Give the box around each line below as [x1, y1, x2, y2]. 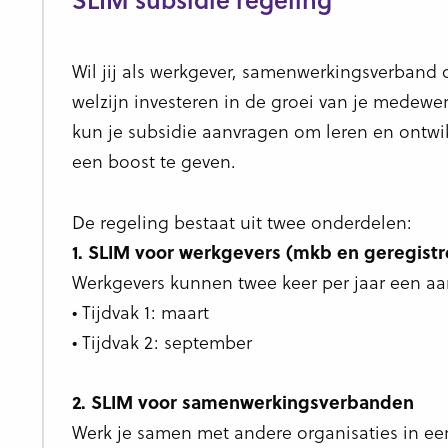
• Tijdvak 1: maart [71, 297, 209, 325]
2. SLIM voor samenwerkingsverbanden [71, 389, 414, 416]
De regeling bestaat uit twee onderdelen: [71, 207, 412, 235]
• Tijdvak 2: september [71, 327, 252, 355]
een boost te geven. [71, 147, 236, 174]
